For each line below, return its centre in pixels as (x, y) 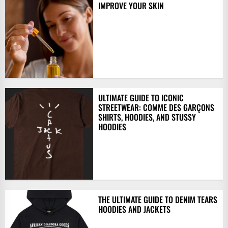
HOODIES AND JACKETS (134, 209)
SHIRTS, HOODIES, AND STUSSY (147, 117)
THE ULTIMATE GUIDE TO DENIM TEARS (158, 199)
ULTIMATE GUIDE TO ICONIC (141, 97)
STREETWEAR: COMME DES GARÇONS (156, 107)
